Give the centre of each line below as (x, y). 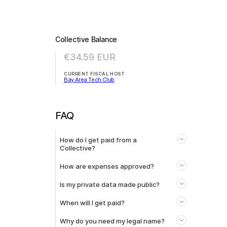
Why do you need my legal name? (112, 221)
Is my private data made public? (110, 184)
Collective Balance (86, 39)
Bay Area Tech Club (89, 79)
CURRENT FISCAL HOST (94, 73)
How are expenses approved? (107, 166)
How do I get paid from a (98, 140)
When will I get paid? (92, 202)
